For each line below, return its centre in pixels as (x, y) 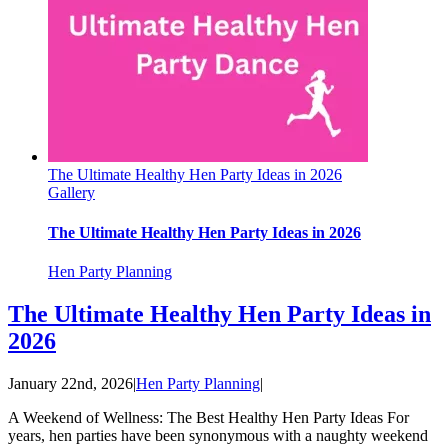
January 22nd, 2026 (70, 383)
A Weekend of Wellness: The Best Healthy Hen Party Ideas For (208, 417)
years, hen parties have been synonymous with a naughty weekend (218, 435)
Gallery (71, 193)
